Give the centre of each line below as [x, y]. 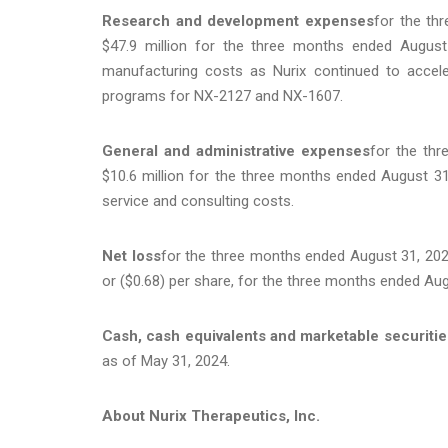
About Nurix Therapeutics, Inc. [211, 415]
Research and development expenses [238, 20]
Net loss [131, 255]
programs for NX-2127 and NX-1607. [222, 95]
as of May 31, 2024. [166, 360]
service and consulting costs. [198, 200]
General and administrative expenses [236, 150]
